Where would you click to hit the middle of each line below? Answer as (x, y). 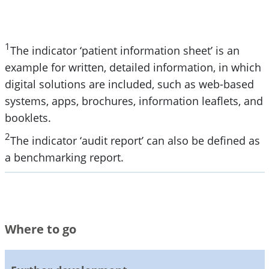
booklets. (28, 117)
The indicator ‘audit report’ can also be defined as (135, 140)
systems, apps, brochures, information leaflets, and (134, 101)
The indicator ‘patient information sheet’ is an (125, 50)
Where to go (40, 229)
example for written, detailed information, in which (133, 67)
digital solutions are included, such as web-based (129, 84)
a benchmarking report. (64, 157)
